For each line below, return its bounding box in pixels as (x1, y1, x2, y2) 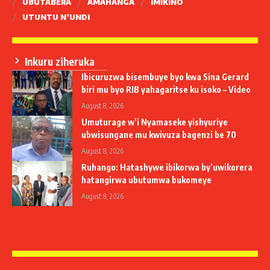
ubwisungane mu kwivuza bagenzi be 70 (81, 129, 236, 140)
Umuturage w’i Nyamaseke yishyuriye (81, 116, 228, 127)
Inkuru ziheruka (22, 54, 95, 68)
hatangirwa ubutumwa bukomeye (81, 174, 212, 185)
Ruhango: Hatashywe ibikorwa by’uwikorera (81, 162, 253, 172)
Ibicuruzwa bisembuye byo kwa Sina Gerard (81, 71, 249, 82)
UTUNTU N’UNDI (22, 13, 90, 22)
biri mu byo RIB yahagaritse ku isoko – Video (81, 84, 251, 95)
